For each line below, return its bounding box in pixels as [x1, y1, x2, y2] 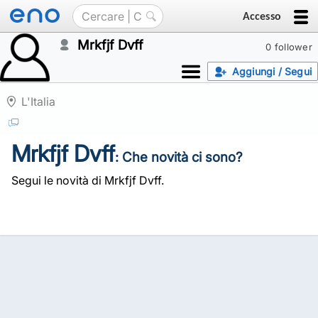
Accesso [242, 9, 281, 23]
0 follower [265, 41, 312, 53]
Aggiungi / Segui [231, 65, 312, 77]
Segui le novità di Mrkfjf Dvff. [11, 173, 164, 187]
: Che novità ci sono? [115, 149, 243, 165]
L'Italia [21, 94, 55, 109]
